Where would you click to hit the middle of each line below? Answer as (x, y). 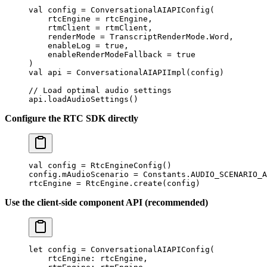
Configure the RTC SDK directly (72, 119)
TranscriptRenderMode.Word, (169, 37)
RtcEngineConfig (124, 166)
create (148, 184)
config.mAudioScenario (81, 175)
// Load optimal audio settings (100, 91)
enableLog (62, 46)
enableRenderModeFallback (98, 55)
